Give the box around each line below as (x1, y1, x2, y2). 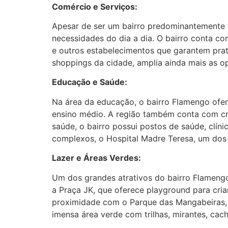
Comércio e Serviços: (52, 1, 137, 12)
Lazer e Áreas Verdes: (52, 153, 141, 163)
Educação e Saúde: (52, 77, 127, 88)
